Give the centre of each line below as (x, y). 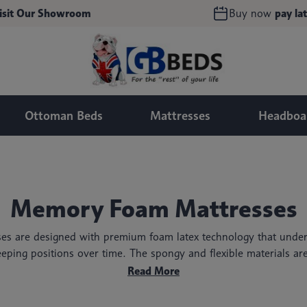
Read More (153, 271)
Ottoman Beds (63, 115)
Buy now (250, 13)
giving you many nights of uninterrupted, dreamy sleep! (153, 270)
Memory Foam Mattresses (153, 208)
